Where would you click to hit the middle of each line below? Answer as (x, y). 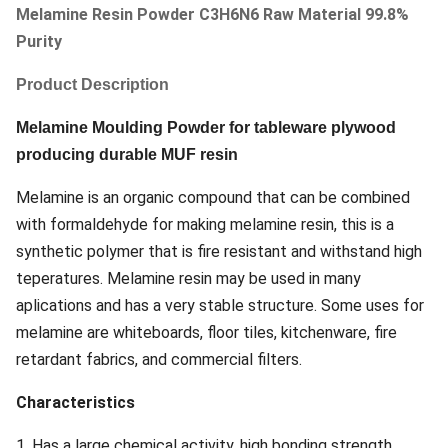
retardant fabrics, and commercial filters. (159, 359)
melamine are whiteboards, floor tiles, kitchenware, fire (206, 332)
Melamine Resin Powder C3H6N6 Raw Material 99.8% (212, 14)
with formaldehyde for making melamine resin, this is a (205, 224)
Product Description (92, 84)
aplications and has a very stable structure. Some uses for (220, 305)
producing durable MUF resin (127, 154)
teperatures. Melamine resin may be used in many (188, 278)
